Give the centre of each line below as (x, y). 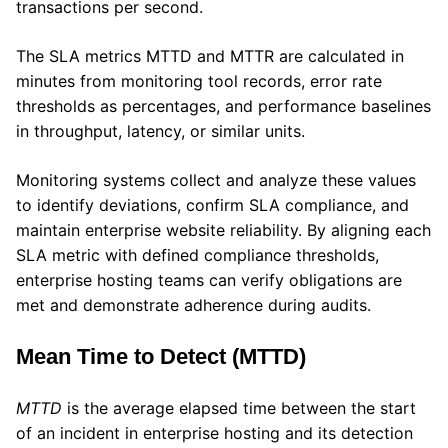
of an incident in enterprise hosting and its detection (214, 433)
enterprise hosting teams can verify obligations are (209, 280)
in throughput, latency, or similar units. (163, 131)
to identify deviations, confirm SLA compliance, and (212, 205)
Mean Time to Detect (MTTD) (161, 357)
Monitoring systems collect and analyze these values (216, 180)
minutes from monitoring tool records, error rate (199, 81)
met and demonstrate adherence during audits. (193, 305)
